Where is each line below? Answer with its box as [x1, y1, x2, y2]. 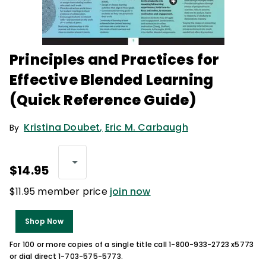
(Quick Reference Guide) [9, 90, 197, 110]
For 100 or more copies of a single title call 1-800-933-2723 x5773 [9, 239, 254, 249]
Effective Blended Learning [9, 70, 214, 90]
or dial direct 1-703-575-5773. [9, 251, 123, 261]
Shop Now [25, 216, 64, 226]
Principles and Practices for [9, 50, 220, 69]
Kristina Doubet [24, 121, 100, 134]
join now [110, 185, 151, 198]
